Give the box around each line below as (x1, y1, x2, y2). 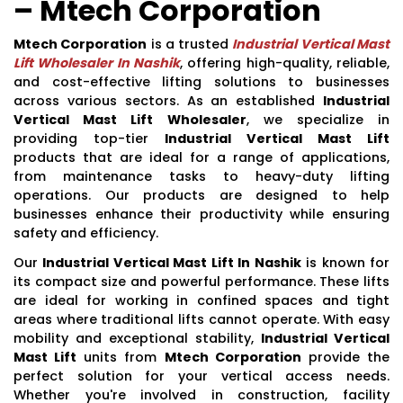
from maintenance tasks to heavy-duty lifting (13, 166, 390, 185)
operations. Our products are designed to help (13, 185, 390, 204)
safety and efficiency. (13, 223, 158, 242)
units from (76, 347, 165, 366)
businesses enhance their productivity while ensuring (13, 204, 390, 223)
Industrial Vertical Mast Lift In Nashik (42, 253, 301, 272)
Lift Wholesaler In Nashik (13, 53, 180, 72)
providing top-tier (13, 129, 165, 148)
